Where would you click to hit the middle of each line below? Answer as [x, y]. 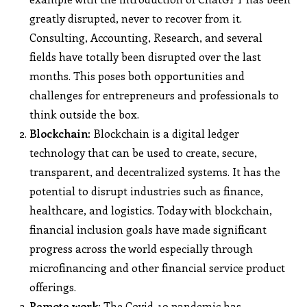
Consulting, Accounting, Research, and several [146, 37]
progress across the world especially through [142, 248]
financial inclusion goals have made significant [148, 229]
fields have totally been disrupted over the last [146, 56]
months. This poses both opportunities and [137, 75]
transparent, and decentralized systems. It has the [155, 171]
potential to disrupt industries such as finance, [147, 191]
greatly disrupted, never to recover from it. [136, 18]
